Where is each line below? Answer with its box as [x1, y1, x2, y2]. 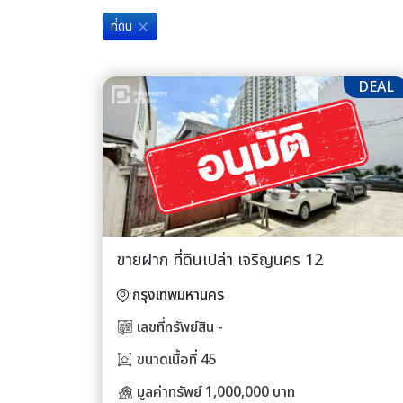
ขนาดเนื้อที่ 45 [137, 348, 217, 371]
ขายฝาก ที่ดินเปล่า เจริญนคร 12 [117, 247, 323, 273]
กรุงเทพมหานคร [132, 283, 224, 306]
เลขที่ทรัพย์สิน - [137, 316, 223, 338]
